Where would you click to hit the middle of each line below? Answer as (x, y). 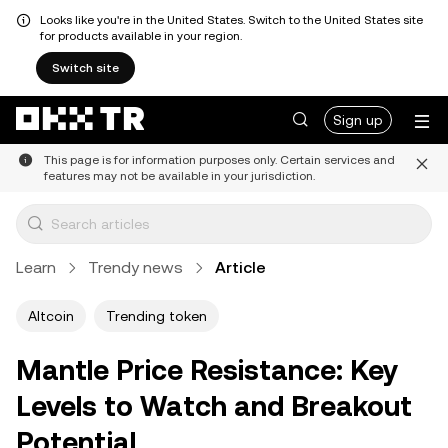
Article (240, 267)
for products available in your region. (141, 36)
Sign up (358, 120)
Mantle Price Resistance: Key (207, 370)
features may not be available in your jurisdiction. (179, 176)
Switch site (85, 68)
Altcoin (51, 316)
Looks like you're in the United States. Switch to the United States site (231, 20)
